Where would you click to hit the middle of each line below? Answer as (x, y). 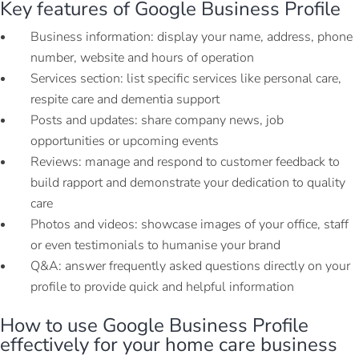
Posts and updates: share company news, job (157, 120)
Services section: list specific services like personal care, (186, 78)
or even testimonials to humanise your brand (155, 245)
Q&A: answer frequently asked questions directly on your (190, 266)
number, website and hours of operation (142, 57)
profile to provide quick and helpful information (162, 286)
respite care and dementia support (125, 99)
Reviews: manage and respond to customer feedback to (185, 161)
